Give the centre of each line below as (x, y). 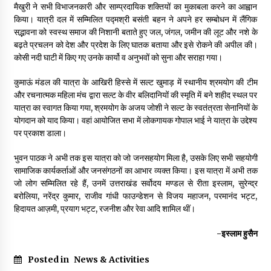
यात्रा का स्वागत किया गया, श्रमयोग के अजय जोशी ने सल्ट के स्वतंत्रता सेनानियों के (135, 108)
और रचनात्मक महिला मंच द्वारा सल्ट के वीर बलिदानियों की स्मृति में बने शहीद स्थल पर (135, 95)
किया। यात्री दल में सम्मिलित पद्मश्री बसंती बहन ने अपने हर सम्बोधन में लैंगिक (135, 20)
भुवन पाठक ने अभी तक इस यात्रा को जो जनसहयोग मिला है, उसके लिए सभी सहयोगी (135, 158)
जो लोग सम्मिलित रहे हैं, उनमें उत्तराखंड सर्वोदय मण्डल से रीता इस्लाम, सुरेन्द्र (135, 184)
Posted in (49, 260)
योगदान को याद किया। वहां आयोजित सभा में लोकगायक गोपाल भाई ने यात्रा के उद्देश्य (135, 121)
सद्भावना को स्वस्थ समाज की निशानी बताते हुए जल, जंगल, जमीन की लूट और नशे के (135, 32)
